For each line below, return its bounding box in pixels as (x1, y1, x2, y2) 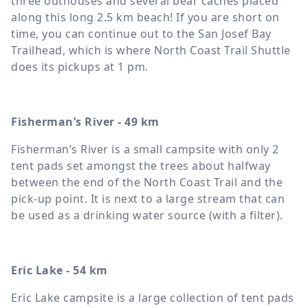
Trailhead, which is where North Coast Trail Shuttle (11, 42, 291, 58)
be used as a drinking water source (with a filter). (11, 207, 283, 223)
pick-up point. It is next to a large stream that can (11, 190, 285, 206)
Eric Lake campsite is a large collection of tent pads (11, 289, 294, 305)
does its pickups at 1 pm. (11, 58, 148, 74)
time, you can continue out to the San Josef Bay (11, 25, 272, 41)
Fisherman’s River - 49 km (11, 113, 159, 129)
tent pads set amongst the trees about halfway (11, 157, 271, 173)
